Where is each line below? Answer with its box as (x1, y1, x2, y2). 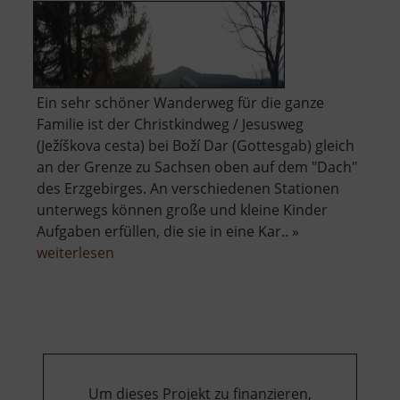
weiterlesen (37, 243, 114, 263)
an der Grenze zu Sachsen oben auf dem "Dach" (37, 157, 357, 178)
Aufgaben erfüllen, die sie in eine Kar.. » (37, 221, 299, 242)
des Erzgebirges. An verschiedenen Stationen (37, 179, 339, 199)
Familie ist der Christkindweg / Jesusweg (37, 114, 304, 135)
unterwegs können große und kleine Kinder (37, 200, 328, 221)
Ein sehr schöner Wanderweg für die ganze (37, 93, 324, 113)
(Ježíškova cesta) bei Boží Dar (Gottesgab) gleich (37, 136, 354, 156)
